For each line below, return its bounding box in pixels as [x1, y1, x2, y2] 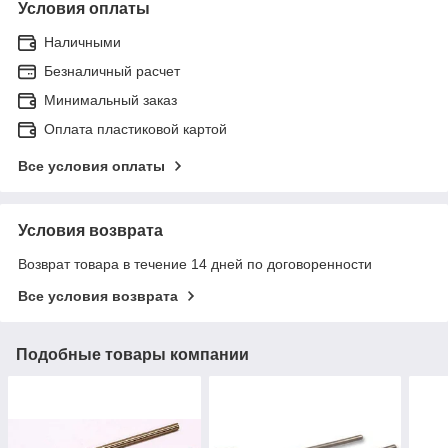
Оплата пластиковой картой [44, 121, 227, 138]
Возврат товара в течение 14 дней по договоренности [18, 256, 372, 273]
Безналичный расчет [44, 63, 180, 80]
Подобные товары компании [16, 346, 249, 364]
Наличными [44, 34, 121, 51]
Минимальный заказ [44, 92, 177, 109]
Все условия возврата [18, 288, 178, 305]
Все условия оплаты [18, 158, 165, 175]
